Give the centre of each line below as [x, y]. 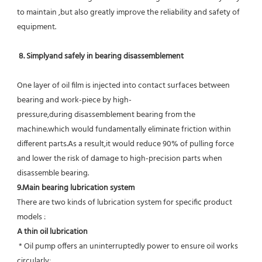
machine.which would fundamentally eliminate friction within [124, 130]
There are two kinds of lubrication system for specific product [125, 203]
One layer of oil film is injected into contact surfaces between [123, 86]
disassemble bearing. [53, 174]
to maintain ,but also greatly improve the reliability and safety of [128, 13]
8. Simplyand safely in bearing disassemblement [101, 57]
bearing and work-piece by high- [74, 101]
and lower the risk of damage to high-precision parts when [120, 159]
